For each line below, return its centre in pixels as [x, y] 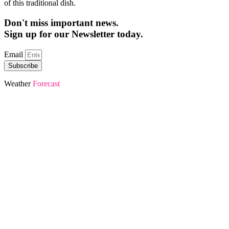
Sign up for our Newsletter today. [74, 34]
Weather [18, 83]
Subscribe [23, 65]
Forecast [46, 83]
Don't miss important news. [61, 22]
